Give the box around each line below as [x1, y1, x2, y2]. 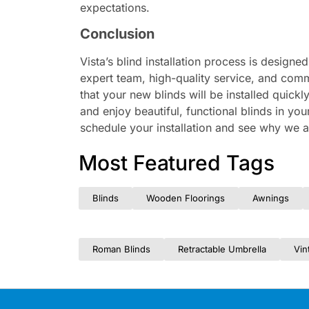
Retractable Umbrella [178, 243, 267, 255]
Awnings [252, 192, 290, 204]
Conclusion [79, 26, 154, 43]
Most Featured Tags [79, 150, 275, 176]
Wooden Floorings [146, 192, 226, 204]
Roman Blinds [92, 243, 151, 255]
